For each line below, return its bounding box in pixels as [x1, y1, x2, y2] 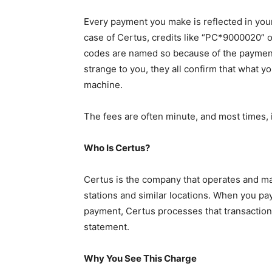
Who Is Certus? [84, 142, 150, 154]
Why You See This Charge [84, 253, 197, 265]
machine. [84, 79, 123, 91]
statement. [84, 221, 129, 233]
